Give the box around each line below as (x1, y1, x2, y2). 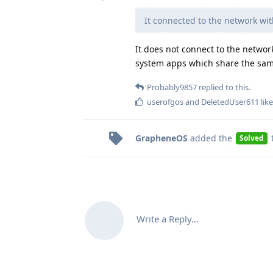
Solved (239, 133, 264, 143)
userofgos (147, 96, 183, 107)
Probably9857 (147, 81, 197, 93)
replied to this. (197, 81, 250, 93)
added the (188, 132, 235, 144)
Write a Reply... (136, 212, 199, 225)
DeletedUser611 (201, 96, 259, 107)
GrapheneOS (135, 132, 188, 144)
